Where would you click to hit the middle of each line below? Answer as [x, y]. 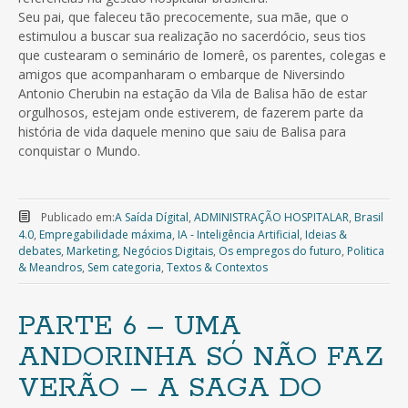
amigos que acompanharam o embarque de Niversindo [182, 75]
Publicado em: [77, 218]
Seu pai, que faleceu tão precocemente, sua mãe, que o [184, 17]
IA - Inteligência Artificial [239, 235]
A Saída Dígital [151, 218]
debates [40, 251]
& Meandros [50, 268]
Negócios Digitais [168, 251]
